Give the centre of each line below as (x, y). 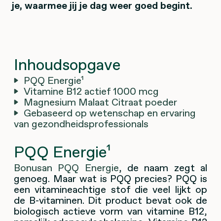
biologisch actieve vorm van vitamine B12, (110, 211)
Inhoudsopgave (67, 64)
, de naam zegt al (163, 167)
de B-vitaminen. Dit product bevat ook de (110, 200)
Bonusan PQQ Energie (66, 167)
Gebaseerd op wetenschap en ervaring (110, 113)
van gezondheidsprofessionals (81, 124)
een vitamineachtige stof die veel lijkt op (110, 189)
